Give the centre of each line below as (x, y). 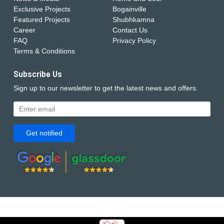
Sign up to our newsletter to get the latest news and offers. (106, 88)
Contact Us (130, 30)
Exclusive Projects (42, 9)
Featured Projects (42, 19)
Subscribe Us (38, 73)
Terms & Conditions (44, 51)
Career (24, 30)
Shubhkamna (133, 19)
